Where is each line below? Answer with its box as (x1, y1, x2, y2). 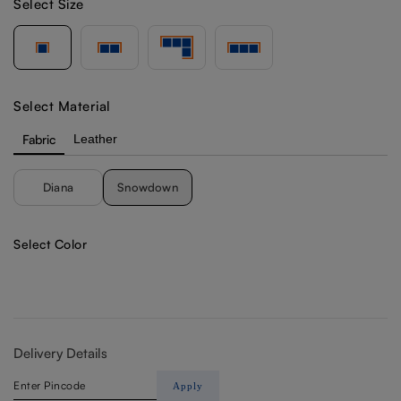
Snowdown (117, 179, 178, 194)
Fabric (22, 131, 55, 147)
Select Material (13, 97, 111, 115)
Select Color (13, 235, 87, 252)
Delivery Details (13, 344, 107, 362)
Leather (73, 131, 117, 146)
